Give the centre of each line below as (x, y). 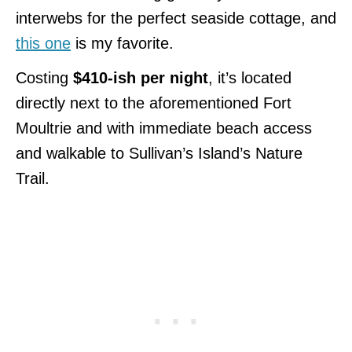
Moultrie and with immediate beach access (164, 128)
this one (43, 43)
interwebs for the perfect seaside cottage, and (176, 18)
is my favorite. (122, 43)
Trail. (33, 178)
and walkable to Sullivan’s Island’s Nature (159, 153)
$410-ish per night (138, 77)
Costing (42, 77)
